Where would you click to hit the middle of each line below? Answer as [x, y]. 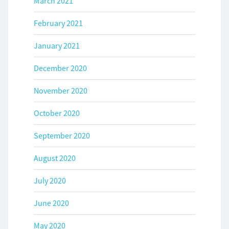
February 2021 [58, 23]
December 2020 [60, 68]
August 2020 [55, 158]
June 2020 [51, 203]
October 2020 [57, 113]
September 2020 [62, 135]
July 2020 [50, 180]
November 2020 [61, 90]
